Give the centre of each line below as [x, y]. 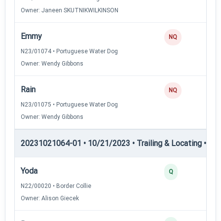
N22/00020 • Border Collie [56, 186]
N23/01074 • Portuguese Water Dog [69, 51]
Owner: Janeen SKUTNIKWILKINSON [70, 10]
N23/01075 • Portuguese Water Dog [69, 104]
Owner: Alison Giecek [50, 198]
